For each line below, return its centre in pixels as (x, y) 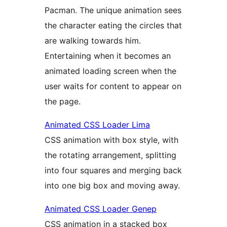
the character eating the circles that (113, 25)
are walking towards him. (93, 40)
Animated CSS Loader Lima (97, 124)
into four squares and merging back (113, 170)
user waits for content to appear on (113, 86)
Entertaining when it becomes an (108, 55)
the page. (63, 101)
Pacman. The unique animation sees (113, 10)
